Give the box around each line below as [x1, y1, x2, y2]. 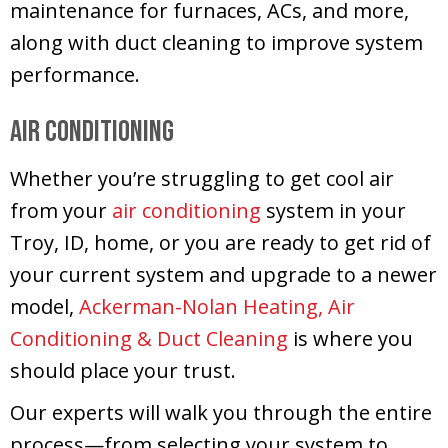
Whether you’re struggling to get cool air [10, 164, 394, 192]
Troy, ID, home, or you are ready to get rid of [10, 228, 431, 256]
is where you [288, 324, 413, 352]
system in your [261, 196, 406, 224]
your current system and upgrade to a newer [10, 260, 437, 288]
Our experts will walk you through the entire [10, 398, 432, 426]
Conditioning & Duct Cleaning [10, 324, 288, 352]
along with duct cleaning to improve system [10, 28, 423, 56]
